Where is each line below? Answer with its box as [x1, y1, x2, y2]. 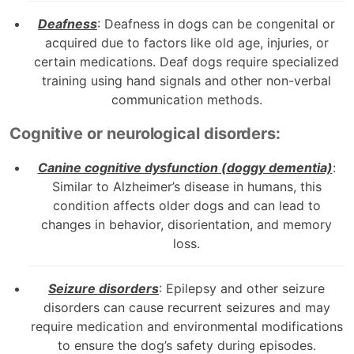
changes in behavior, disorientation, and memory [41, 216, 332, 232]
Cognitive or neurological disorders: [9, 123, 281, 143]
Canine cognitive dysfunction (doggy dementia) [37, 159, 333, 175]
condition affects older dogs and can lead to [52, 197, 321, 213]
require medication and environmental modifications [30, 318, 343, 334]
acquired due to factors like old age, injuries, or [44, 34, 329, 51]
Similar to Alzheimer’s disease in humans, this [51, 178, 322, 194]
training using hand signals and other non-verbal [42, 72, 331, 88]
